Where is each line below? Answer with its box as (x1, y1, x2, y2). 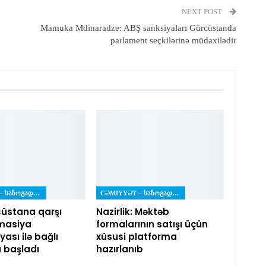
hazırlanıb (96, 242, 143, 255)
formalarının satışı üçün (96, 217, 208, 230)
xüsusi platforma (96, 230, 177, 243)
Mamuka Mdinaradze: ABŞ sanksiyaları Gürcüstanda (40, 23, 236, 33)
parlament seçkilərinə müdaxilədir (110, 36, 236, 46)
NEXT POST (181, 7, 224, 17)
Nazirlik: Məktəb (96, 205, 169, 218)
